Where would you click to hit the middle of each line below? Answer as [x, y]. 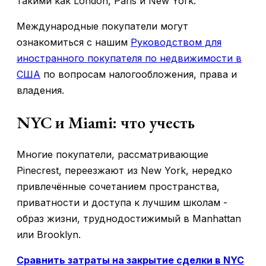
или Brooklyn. [49, 235]
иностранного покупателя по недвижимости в [129, 58]
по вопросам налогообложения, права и [139, 75]
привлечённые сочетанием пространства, [118, 187]
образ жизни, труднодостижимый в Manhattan [129, 219]
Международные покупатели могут [102, 26]
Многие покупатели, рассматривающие [113, 155]
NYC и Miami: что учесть [106, 123]
